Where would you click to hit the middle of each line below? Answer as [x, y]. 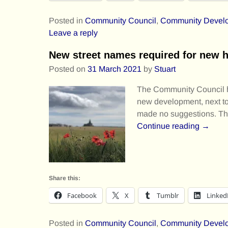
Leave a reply [73, 33]
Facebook [82, 196]
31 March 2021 [115, 69]
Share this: [65, 178]
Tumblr [168, 196]
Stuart [165, 69]
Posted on [68, 69]
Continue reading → [173, 126]
